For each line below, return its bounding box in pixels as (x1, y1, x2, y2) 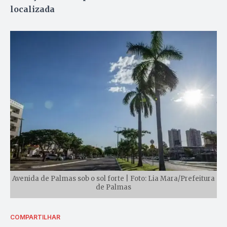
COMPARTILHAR (10, 213, 60, 221)
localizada (10, 4, 55, 15)
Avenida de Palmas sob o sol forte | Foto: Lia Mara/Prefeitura (12, 174, 215, 183)
